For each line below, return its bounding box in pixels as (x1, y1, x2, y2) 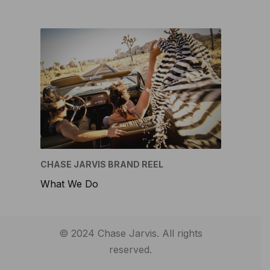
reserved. (109, 243, 152, 256)
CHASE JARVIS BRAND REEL (40, 159, 163, 169)
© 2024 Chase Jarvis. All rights (58, 227, 202, 239)
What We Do (40, 178, 98, 190)
